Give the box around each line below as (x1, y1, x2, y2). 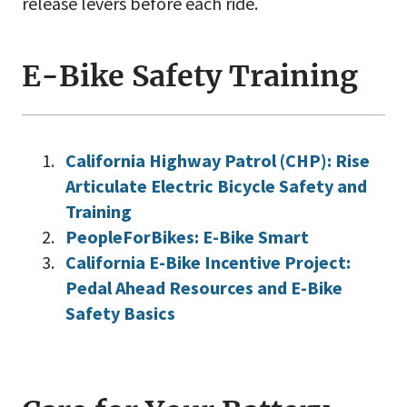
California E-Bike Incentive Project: (65, 250, 351, 273)
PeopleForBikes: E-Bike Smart (65, 224, 313, 248)
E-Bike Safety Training (22, 57, 358, 94)
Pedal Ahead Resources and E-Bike (65, 275, 342, 299)
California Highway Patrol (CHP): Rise (65, 148, 370, 172)
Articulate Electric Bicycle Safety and (65, 174, 367, 197)
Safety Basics (65, 301, 179, 324)
